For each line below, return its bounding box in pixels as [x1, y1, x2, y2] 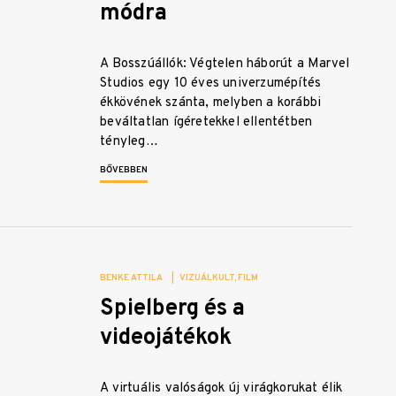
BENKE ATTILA [100, 272, 164, 285]
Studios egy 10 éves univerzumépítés [100, 75, 322, 93]
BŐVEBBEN [100, 164, 148, 177]
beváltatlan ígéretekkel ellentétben [100, 114, 313, 132]
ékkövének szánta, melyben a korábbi [100, 95, 322, 112]
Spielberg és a [100, 294, 246, 324]
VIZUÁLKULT [179, 272, 235, 285]
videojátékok [100, 324, 232, 354]
